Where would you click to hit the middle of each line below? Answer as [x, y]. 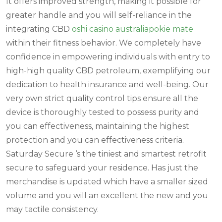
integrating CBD [39, 29]
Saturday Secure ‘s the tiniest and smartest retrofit [106, 154]
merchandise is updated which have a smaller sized [107, 181]
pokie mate [171, 29]
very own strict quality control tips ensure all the [102, 98]
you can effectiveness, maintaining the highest [98, 126]
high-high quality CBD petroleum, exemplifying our [108, 70]
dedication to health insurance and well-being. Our [107, 84]
